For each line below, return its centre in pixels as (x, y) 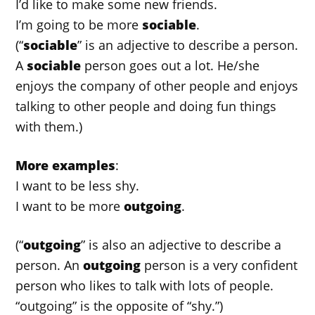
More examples (66, 166)
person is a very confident (219, 265)
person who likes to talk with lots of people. (145, 286)
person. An (50, 265)
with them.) (49, 127)
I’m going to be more (79, 25)
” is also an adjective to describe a (181, 245)
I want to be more (70, 206)
